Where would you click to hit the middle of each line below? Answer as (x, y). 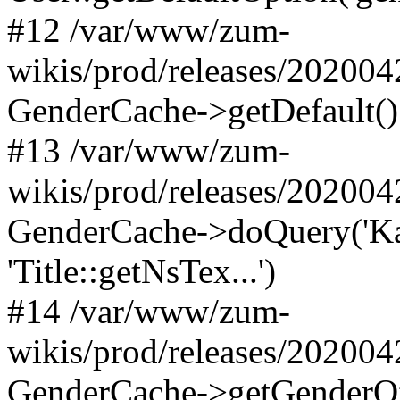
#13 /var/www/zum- (149, 150)
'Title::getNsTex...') (142, 271)
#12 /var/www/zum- (149, 30)
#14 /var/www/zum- (149, 311)
